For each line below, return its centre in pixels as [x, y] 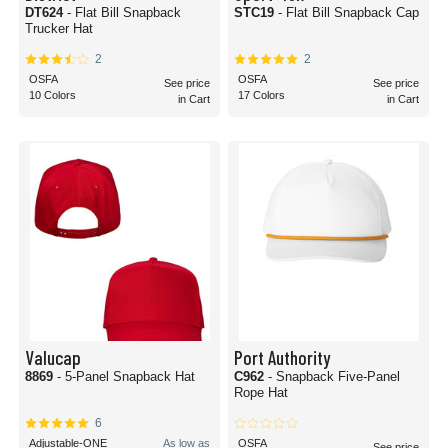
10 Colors [52, 95]
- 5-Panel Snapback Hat [126, 376]
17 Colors [261, 95]
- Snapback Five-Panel [334, 376]
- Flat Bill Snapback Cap [348, 12]
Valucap [53, 357]
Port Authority [282, 357]
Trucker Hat [59, 28]
